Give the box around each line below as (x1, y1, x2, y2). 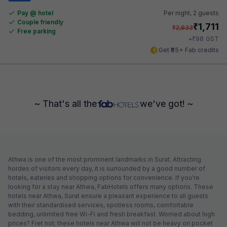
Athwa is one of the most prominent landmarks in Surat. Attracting (8, 155, 201, 163)
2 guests (193, 9, 219, 17)
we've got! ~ (139, 98, 193, 109)
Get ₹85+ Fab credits (159, 46, 219, 54)
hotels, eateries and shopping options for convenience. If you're (8, 173, 200, 181)
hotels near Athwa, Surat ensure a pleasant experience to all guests (8, 192, 208, 200)
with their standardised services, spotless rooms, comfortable (8, 201, 194, 209)
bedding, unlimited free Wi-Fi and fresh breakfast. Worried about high (8, 210, 215, 218)
